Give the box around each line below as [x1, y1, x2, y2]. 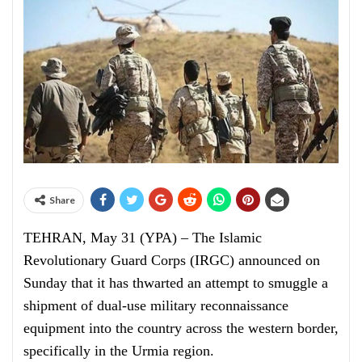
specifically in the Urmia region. [23, 343, 214, 359]
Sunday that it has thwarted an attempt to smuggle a [23, 275, 328, 291]
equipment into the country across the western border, [23, 320, 339, 336]
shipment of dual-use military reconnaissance [23, 297, 288, 314]
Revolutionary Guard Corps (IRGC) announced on [23, 252, 320, 268]
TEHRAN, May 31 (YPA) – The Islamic [23, 229, 262, 246]
